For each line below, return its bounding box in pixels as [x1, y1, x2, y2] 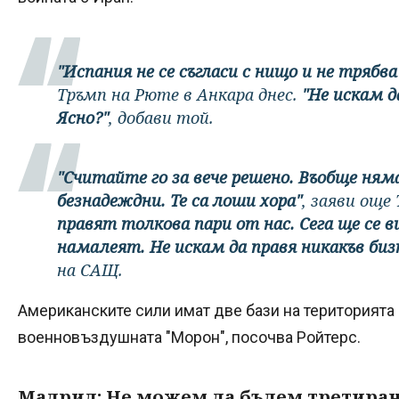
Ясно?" [57, 106, 109, 128]
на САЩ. [57, 258, 123, 281]
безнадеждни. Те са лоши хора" [57, 189, 302, 211]
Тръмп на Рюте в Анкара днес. [57, 83, 302, 105]
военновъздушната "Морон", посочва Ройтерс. [18, 327, 361, 346]
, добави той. [109, 106, 214, 128]
